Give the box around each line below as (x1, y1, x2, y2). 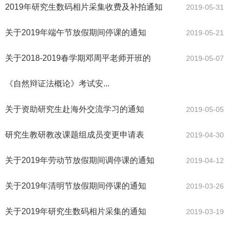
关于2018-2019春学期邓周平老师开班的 (5, 54, 151, 63)
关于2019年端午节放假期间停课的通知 (5, 28, 146, 37)
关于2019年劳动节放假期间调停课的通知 (5, 156, 154, 165)
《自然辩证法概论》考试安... (5, 79, 109, 88)
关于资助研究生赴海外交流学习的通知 (5, 105, 144, 114)
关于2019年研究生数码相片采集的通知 (5, 207, 146, 216)
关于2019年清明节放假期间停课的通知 (5, 181, 146, 191)
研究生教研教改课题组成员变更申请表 (5, 130, 144, 140)
